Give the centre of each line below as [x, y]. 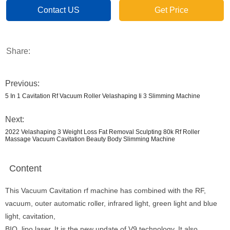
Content [25, 168]
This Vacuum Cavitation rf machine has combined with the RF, [106, 190]
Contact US [58, 10]
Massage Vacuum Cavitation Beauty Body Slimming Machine [90, 139]
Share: [18, 51]
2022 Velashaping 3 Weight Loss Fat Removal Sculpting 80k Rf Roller [102, 132]
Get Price [172, 10]
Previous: [22, 83]
